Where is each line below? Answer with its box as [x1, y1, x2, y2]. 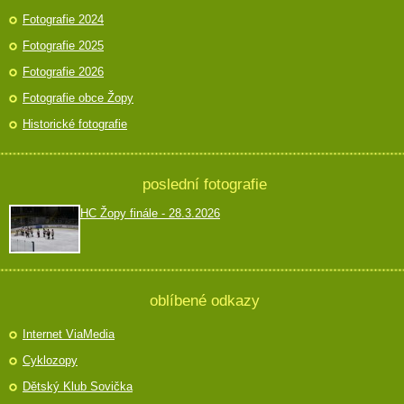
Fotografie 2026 [23, 65, 104, 79]
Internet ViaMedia [23, 327, 115, 342]
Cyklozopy [23, 353, 78, 368]
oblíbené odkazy [149, 291, 260, 310]
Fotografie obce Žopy [23, 91, 133, 106]
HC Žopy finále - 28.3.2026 [80, 207, 220, 221]
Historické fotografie [23, 117, 127, 132]
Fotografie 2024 [23, 13, 104, 27]
